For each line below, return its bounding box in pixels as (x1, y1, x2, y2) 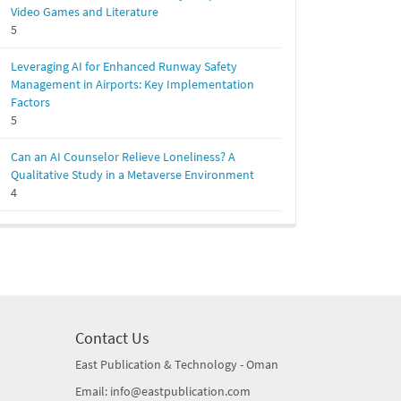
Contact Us (74, 328, 149, 349)
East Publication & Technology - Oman (74, 356, 278, 373)
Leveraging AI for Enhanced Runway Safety (11, 58, 237, 75)
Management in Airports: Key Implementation (11, 76, 254, 93)
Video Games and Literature (11, 4, 158, 21)
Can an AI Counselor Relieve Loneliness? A (11, 149, 235, 166)
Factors (11, 94, 50, 111)
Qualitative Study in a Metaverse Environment (11, 166, 254, 183)
